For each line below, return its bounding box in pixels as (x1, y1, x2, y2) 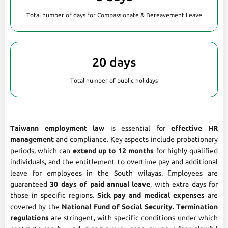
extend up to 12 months (72, 146, 154, 155)
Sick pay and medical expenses (97, 191, 205, 199)
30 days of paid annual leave (50, 180, 151, 188)
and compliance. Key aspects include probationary (54, 135, 218, 144)
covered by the (10, 202, 62, 211)
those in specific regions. (10, 191, 97, 199)
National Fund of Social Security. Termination (62, 202, 218, 211)
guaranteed (10, 180, 50, 188)
